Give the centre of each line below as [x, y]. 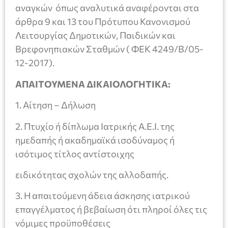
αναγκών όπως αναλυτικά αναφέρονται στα [107, 8]
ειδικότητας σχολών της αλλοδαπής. [92, 175]
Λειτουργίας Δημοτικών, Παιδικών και [95, 35]
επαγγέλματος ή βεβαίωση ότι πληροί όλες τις [111, 209]
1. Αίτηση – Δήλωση [55, 105]
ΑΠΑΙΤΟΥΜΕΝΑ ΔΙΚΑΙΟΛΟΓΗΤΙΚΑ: [93, 84]
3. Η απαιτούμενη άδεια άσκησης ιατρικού [103, 196]
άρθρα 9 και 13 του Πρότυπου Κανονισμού [103, 22]
